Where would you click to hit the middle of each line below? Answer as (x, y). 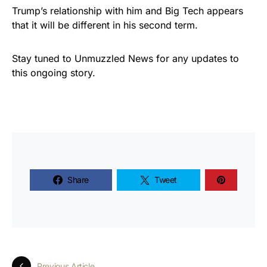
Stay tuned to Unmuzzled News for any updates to (125, 58)
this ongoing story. (54, 73)
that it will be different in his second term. (106, 25)
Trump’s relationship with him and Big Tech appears (128, 11)
